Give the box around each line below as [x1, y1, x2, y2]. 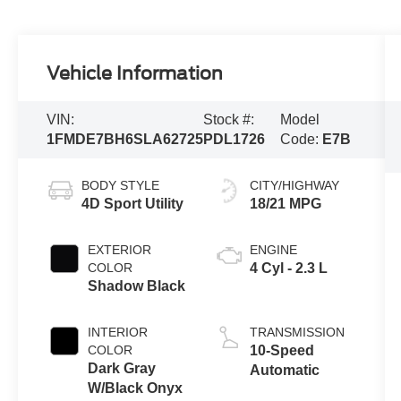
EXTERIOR [88, 243, 152, 258]
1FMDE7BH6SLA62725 [47, 132, 204, 148]
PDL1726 [203, 132, 266, 148]
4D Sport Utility [81, 196, 184, 212]
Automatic [249, 363, 320, 379]
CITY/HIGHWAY [249, 178, 339, 193]
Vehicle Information [47, 63, 224, 85]
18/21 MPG [249, 196, 321, 212]
